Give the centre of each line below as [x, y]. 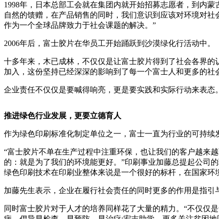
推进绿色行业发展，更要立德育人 [63, 116]
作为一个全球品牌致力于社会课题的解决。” [80, 25]
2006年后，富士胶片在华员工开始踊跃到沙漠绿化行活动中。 [109, 43]
